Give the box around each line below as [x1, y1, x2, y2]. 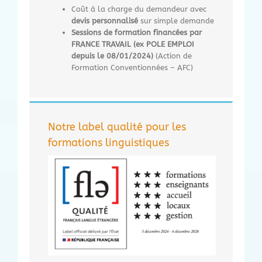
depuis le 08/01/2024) [71, 51, 153, 60]
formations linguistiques [48, 136, 169, 149]
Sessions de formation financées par [71, 27, 202, 37]
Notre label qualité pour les [48, 120, 186, 133]
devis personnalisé [71, 16, 140, 25]
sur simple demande [140, 16, 214, 25]
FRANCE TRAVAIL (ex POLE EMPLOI [71, 39, 194, 49]
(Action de [156, 51, 192, 60]
